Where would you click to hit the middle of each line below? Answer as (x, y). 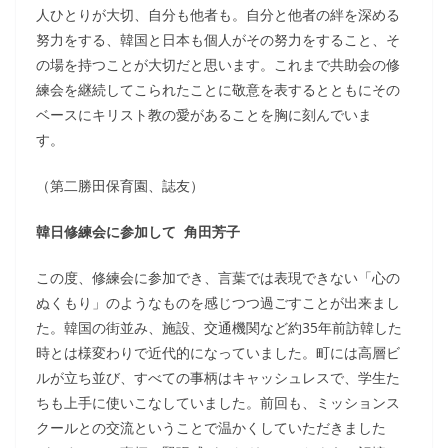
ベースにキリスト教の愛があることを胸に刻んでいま (204, 114)
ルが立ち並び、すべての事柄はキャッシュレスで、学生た (218, 377)
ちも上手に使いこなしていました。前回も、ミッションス (218, 402)
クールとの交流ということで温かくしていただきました (211, 427)
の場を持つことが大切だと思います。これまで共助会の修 (218, 64)
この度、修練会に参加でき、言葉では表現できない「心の (218, 277)
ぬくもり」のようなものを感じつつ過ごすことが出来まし (218, 302)
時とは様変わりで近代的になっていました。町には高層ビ (218, 352)
